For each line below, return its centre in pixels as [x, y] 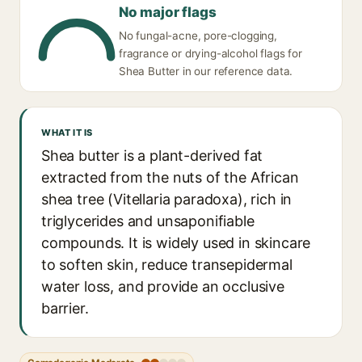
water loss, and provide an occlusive [163, 286]
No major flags [168, 12]
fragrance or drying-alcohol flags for [210, 53]
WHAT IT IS [67, 133]
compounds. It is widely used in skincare [176, 243]
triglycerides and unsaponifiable [148, 221]
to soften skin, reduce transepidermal [167, 265]
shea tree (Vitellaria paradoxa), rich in [167, 199]
